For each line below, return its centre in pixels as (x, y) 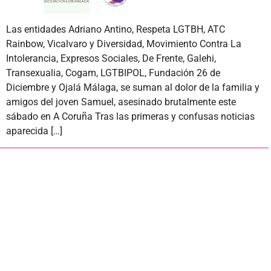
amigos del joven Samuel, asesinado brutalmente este (121, 102)
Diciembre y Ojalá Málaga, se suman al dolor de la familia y (133, 88)
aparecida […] (34, 131)
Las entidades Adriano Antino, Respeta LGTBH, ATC (116, 30)
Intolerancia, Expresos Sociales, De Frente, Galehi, (111, 59)
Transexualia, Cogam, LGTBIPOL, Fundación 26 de (113, 73)
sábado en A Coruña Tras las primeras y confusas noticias (130, 117)
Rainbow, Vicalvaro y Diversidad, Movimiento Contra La (124, 44)
